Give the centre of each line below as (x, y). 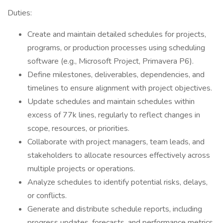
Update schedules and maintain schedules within (111, 102)
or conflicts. (47, 196)
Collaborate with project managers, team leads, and (116, 142)
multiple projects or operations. (81, 169)
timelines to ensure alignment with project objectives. (120, 88)
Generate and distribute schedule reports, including (115, 209)
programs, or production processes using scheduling (116, 48)
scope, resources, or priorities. (78, 128)
